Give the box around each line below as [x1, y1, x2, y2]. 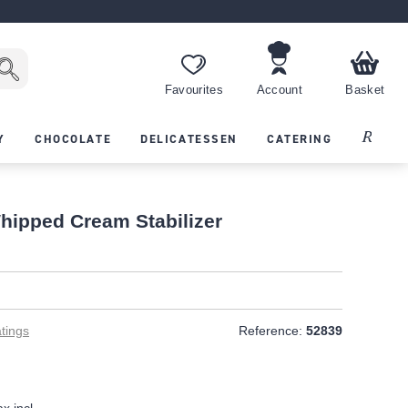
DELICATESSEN [140, 130, 238, 147]
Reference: [239, 323, 302, 339]
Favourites [164, 84, 223, 97]
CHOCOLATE [35, 130, 112, 147]
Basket [345, 84, 385, 97]
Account [256, 84, 303, 97]
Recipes [361, 127, 406, 148]
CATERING [267, 130, 332, 147]
